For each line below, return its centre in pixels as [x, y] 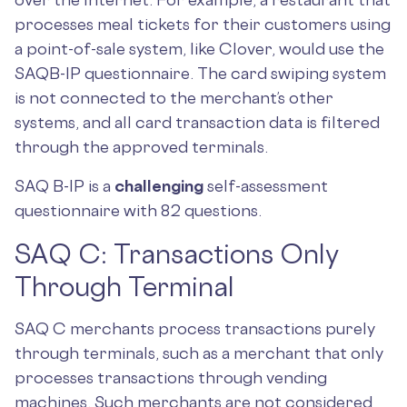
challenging [159, 185]
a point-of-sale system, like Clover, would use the [199, 48]
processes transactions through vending [171, 377]
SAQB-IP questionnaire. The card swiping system [200, 73]
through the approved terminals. [141, 146]
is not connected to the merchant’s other [174, 97]
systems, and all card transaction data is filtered [197, 122]
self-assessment [266, 185]
